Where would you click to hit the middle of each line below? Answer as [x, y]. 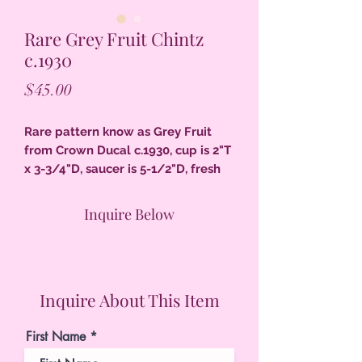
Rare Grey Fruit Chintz [114, 39]
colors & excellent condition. [107, 187]
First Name [56, 337]
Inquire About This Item [129, 300]
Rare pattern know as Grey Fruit [118, 132]
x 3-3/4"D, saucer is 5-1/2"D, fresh [122, 169]
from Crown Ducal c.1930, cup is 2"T [128, 150]
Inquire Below [129, 214]
